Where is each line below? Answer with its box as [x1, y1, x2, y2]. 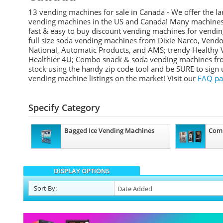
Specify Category [28, 102, 100, 113]
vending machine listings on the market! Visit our [28, 73, 198, 83]
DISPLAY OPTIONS [54, 166, 110, 175]
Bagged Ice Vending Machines [64, 126, 154, 135]
